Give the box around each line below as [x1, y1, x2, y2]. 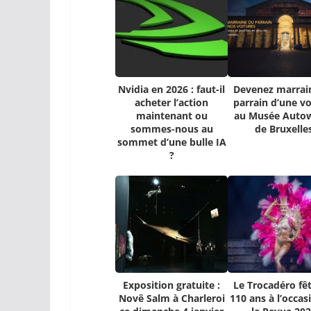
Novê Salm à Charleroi [118, 292, 225, 305]
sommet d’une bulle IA [117, 135, 226, 149]
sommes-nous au [130, 122, 213, 136]
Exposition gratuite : [123, 278, 221, 292]
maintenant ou [135, 109, 208, 123]
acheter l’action [135, 96, 209, 110]
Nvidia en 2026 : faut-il [118, 83, 226, 96]
